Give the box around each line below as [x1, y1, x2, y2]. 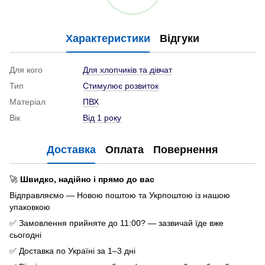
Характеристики [66, 32, 150, 44]
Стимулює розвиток [83, 81, 159, 91]
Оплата [105, 143, 144, 156]
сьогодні [9, 230, 41, 240]
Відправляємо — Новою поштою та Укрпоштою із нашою [9, 190, 230, 201]
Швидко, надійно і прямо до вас [20, 174, 154, 185]
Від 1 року [83, 113, 121, 123]
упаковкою [9, 202, 50, 212]
